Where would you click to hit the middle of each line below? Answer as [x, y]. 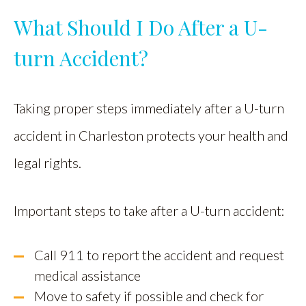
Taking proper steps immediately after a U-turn [149, 108]
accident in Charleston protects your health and [151, 136]
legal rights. [49, 163]
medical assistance [87, 276]
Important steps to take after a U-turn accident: [149, 211]
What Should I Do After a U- [141, 28]
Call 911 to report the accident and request [159, 255]
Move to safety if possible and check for [149, 296]
